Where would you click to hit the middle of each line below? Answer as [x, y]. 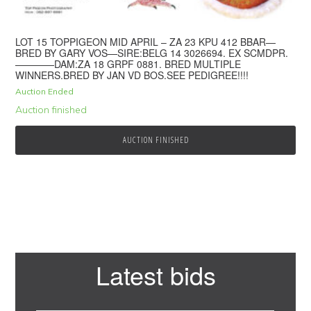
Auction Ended [45, 92]
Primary [51, 264]
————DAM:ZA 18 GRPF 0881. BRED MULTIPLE [128, 64]
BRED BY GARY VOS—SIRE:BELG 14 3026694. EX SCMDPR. [152, 53]
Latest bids [155, 275]
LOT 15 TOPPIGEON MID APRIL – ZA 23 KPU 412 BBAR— [146, 42]
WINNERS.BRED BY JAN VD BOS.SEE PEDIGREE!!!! [132, 75]
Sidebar [51, 289]
